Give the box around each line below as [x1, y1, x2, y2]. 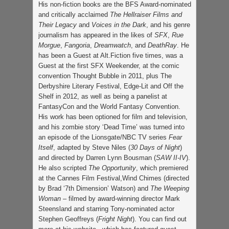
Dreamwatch [94, 41, 131, 49]
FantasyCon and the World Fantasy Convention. [38, 102, 180, 110]
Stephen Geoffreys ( [38, 215, 98, 223]
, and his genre [146, 20, 190, 29]
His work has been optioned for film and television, [38, 112, 188, 121]
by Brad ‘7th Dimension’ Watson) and [38, 184, 150, 192]
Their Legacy [38, 20, 77, 29]
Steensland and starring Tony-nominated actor [38, 204, 174, 213]
